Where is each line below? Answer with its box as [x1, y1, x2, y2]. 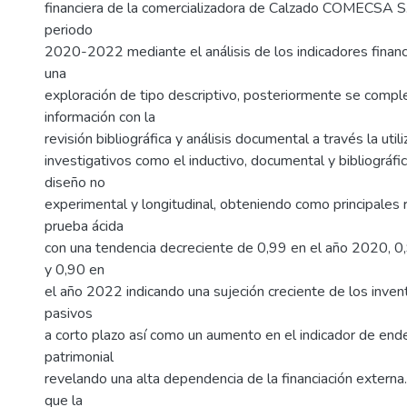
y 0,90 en [45, 260, 104, 280]
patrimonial [45, 347, 114, 367]
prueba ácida [45, 216, 124, 236]
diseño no [45, 173, 105, 193]
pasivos [45, 303, 93, 323]
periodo [45, 20, 93, 40]
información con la [45, 107, 155, 127]
